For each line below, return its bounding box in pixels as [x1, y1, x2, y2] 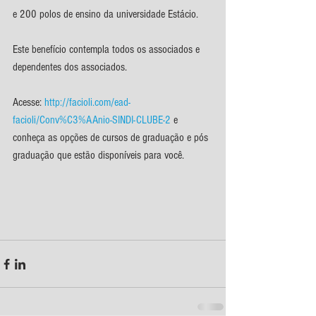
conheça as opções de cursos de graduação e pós [13, 131, 211, 144]
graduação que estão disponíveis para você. [13, 149, 187, 162]
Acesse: [13, 96, 44, 109]
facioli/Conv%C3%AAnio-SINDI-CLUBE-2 [13, 114, 171, 126]
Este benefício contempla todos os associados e [13, 43, 202, 56]
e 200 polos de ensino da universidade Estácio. [13, 8, 198, 20]
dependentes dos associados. [13, 61, 127, 73]
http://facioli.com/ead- [44, 96, 130, 109]
